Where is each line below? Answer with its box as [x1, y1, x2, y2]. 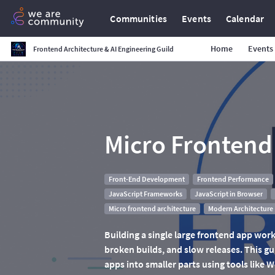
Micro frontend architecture [108, 204, 196, 213]
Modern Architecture [207, 204, 273, 213]
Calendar [226, 12, 265, 25]
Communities [110, 12, 168, 25]
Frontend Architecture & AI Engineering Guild [33, 44, 174, 53]
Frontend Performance [196, 174, 269, 184]
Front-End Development [108, 174, 185, 184]
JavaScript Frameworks [108, 189, 182, 198]
